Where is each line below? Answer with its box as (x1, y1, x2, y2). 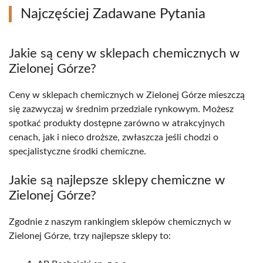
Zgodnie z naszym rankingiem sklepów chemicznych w (9, 217, 231, 227)
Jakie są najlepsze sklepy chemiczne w (9, 174, 225, 187)
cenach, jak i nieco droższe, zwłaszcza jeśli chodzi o (9, 133, 218, 143)
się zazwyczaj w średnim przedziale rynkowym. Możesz (9, 104, 234, 114)
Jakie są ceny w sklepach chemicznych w (9, 47, 240, 60)
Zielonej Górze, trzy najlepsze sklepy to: (9, 231, 171, 241)
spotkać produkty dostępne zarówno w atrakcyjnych (9, 119, 225, 129)
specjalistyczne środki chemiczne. (9, 147, 146, 157)
